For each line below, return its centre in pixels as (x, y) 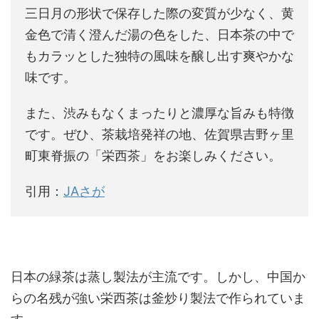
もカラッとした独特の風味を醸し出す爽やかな (159, 56)
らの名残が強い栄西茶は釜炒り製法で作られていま (158, 298)
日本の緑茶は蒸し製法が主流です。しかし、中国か (158, 276)
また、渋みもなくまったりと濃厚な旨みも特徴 (159, 113)
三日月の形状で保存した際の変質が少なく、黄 (159, 13)
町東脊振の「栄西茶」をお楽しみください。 (153, 155)
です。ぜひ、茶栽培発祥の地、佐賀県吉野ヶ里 (159, 134)
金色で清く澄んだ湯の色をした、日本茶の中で (159, 34)
